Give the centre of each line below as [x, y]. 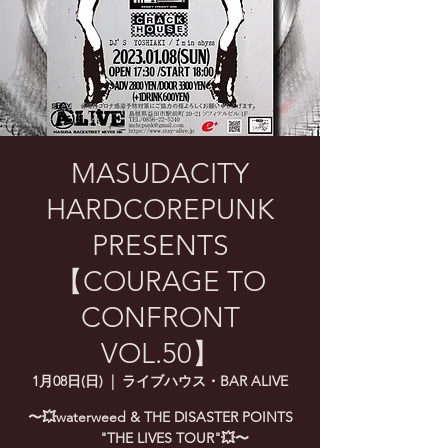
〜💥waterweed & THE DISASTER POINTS [160, 417]
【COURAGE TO [160, 281]
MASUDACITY [160, 173]
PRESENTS [160, 245]
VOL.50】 [160, 353]
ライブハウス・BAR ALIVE [205, 381]
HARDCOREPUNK [160, 209]
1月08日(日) [67, 381]
